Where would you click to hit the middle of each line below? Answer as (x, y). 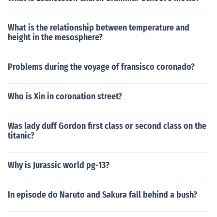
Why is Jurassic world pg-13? (59, 165)
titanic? (21, 136)
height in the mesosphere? (55, 37)
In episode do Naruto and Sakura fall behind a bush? (102, 195)
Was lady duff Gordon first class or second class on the (107, 126)
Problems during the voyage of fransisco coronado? (101, 67)
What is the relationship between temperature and (99, 28)
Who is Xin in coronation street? (65, 96)
